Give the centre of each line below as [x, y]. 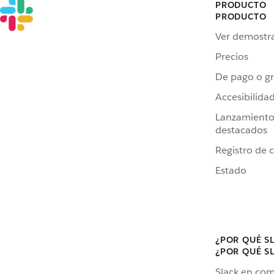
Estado [231, 171]
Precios [232, 57]
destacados [241, 130]
